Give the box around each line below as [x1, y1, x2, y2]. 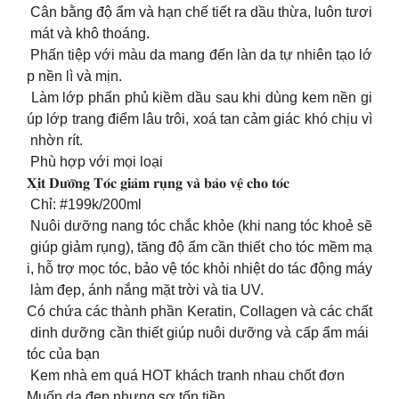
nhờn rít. [27, 133, 83, 149]
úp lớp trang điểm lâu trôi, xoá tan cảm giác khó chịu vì [27, 111, 372, 127]
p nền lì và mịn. [27, 69, 122, 85]
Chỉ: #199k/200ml [27, 197, 142, 213]
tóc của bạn [27, 346, 100, 362]
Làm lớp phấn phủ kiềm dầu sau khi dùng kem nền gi [27, 90, 372, 106]
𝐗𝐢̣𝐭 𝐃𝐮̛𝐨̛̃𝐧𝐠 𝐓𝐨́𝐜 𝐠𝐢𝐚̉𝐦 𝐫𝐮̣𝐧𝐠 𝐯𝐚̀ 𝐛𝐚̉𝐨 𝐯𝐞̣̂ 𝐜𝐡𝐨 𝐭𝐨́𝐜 [27, 175, 293, 191]
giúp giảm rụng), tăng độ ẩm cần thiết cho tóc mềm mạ [27, 240, 372, 256]
